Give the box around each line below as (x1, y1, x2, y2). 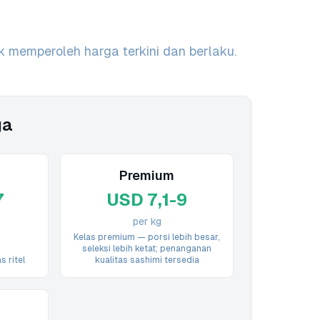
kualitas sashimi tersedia (94, 255, 199, 265)
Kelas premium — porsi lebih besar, (74, 232, 220, 242)
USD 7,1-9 (106, 190, 187, 209)
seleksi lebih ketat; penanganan (82, 244, 211, 254)
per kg (132, 216, 161, 227)
